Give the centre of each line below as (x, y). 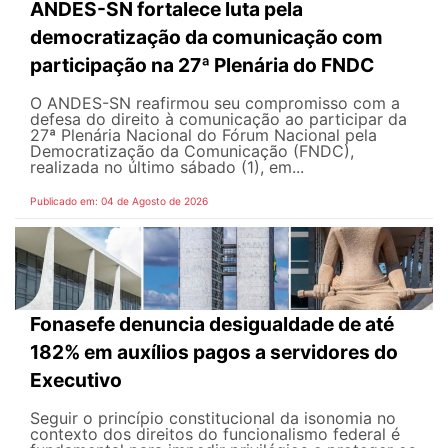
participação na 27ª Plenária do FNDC (202, 64)
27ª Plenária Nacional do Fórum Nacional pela (203, 134)
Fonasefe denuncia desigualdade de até (212, 324)
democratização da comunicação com (206, 36)
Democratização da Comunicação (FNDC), (192, 150)
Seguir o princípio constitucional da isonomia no (213, 418)
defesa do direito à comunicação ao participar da (218, 118)
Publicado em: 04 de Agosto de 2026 (119, 200)
